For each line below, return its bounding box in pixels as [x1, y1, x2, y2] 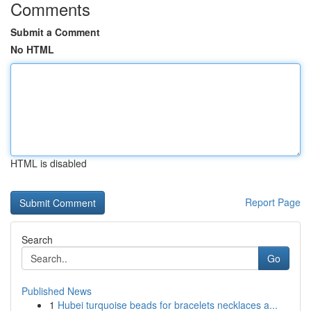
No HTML [10, 42, 54, 56]
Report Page [245, 195, 301, 209]
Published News [22, 284, 92, 298]
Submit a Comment [10, 25, 100, 39]
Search [22, 233, 53, 246]
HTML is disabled [10, 156, 87, 170]
